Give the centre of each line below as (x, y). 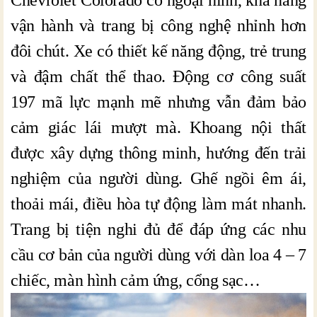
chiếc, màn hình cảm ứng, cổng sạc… (136, 280)
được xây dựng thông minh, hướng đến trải (158, 152)
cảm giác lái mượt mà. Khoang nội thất (158, 127)
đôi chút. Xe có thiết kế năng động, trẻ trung (158, 51)
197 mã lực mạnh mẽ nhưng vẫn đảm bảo (158, 102)
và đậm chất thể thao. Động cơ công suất (158, 76)
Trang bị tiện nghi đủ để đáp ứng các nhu (158, 229)
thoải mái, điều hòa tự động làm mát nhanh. (158, 203)
